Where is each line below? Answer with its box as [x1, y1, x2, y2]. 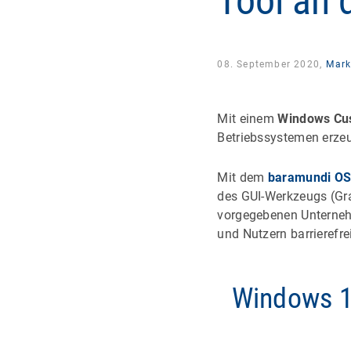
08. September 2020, [217, 59, 326, 70]
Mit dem [217, 169, 268, 185]
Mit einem [217, 110, 278, 126]
